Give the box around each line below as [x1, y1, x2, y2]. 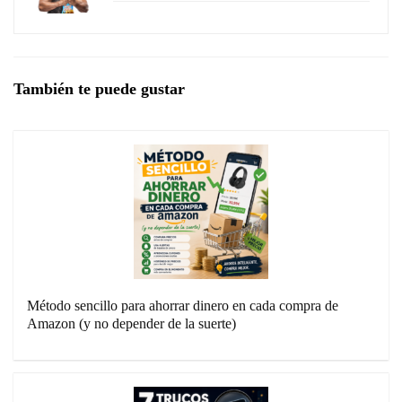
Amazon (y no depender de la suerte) [27, 316, 236, 332]
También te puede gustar [13, 80, 185, 99]
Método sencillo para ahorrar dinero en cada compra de [27, 298, 338, 314]
